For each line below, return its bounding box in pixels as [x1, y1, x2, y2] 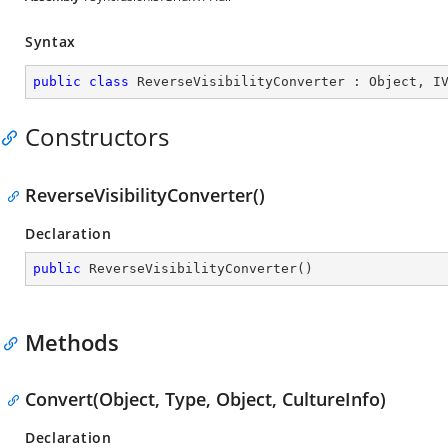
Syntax [25, 32, 77, 51]
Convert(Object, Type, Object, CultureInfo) [25, 387, 386, 411]
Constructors [25, 120, 169, 153]
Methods [25, 327, 119, 357]
